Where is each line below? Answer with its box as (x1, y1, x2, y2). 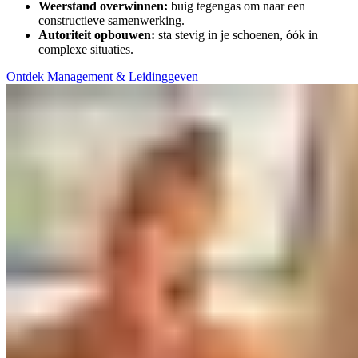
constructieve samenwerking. (38, 13, 185, 27)
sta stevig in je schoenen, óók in (155, 27, 318, 42)
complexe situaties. (38, 42, 133, 56)
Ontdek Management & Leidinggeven (6, 69, 198, 83)
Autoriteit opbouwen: (38, 27, 155, 42)
